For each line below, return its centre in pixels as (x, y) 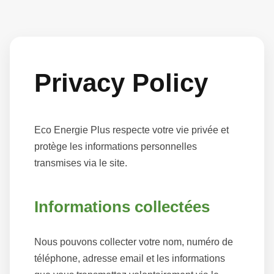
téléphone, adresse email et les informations (130, 258)
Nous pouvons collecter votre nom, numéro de (134, 242)
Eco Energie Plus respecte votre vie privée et (131, 130)
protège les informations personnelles (116, 147)
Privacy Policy (121, 83)
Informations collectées (122, 207)
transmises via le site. (81, 163)
